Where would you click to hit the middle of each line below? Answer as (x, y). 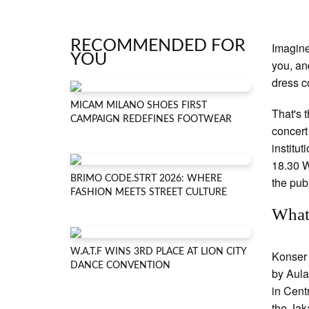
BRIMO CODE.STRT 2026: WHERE (146, 179)
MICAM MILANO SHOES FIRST (139, 106)
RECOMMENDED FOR (158, 46)
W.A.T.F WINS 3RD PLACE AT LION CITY (158, 252)
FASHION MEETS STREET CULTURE (149, 192)
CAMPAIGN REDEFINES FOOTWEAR (151, 119)
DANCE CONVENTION (120, 266)
